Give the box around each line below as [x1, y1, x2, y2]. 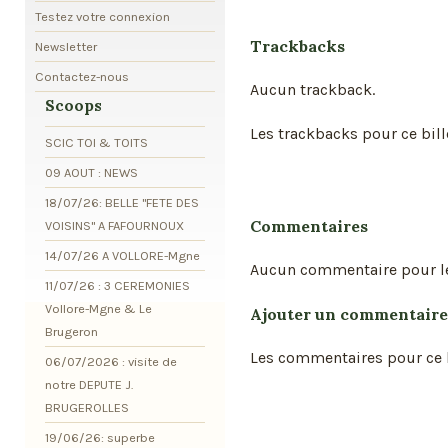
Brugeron [45, 323, 98, 339]
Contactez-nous [35, 68, 129, 84]
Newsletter [35, 38, 97, 54]
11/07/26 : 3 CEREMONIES [45, 277, 190, 293]
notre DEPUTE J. [45, 376, 133, 392]
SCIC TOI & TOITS [45, 134, 148, 150]
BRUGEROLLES [45, 399, 129, 415]
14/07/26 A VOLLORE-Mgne [45, 247, 200, 263]
